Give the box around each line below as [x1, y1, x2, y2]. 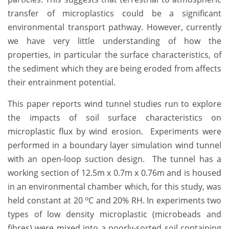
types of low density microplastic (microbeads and [8, 209, 221, 220]
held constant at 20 [8, 195, 85, 207]
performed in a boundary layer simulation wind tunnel [8, 140, 221, 151]
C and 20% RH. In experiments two [88, 195, 221, 207]
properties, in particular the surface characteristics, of [8, 49, 221, 61]
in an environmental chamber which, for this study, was [8, 181, 221, 193]
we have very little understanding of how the [8, 35, 221, 47]
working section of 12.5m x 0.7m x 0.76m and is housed [8, 167, 221, 179]
